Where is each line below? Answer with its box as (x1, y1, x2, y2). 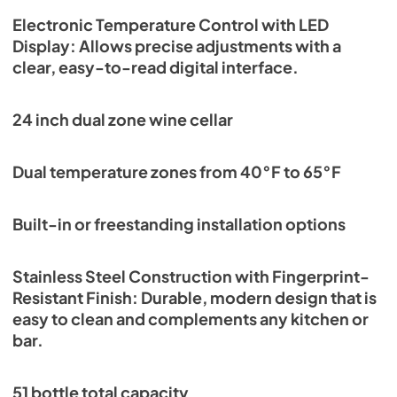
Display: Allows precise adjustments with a (12, 35, 341, 56)
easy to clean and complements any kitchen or (12, 308, 369, 329)
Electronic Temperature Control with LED (12, 14, 329, 35)
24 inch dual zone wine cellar (12, 109, 233, 129)
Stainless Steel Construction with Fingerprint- (12, 266, 370, 286)
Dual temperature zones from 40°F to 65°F (12, 161, 341, 182)
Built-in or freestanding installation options (12, 214, 346, 234)
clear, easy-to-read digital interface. (12, 57, 299, 77)
